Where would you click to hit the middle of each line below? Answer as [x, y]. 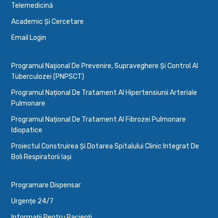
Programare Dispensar [46, 185]
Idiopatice [27, 130]
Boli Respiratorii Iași [41, 157]
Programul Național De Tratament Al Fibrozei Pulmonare [99, 120]
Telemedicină [32, 6]
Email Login [29, 38]
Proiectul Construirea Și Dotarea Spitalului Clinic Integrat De [105, 146]
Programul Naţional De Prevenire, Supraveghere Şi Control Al [105, 66]
